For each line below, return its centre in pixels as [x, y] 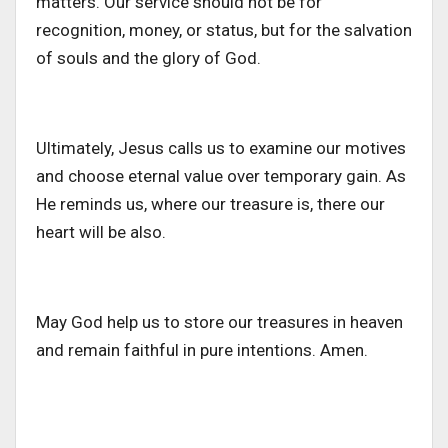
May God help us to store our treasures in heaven [219, 321]
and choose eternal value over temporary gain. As [221, 175]
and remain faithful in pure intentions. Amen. [202, 349]
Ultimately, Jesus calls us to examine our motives [221, 147]
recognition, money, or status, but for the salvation [224, 29]
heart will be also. [101, 231]
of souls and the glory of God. [148, 57]
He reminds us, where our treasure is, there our [210, 203]
